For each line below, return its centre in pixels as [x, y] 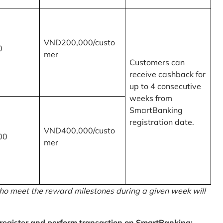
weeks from [151, 98]
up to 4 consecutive [165, 86]
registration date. [162, 122]
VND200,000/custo [79, 43]
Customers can [157, 62]
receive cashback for [167, 74]
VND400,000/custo [79, 131]
